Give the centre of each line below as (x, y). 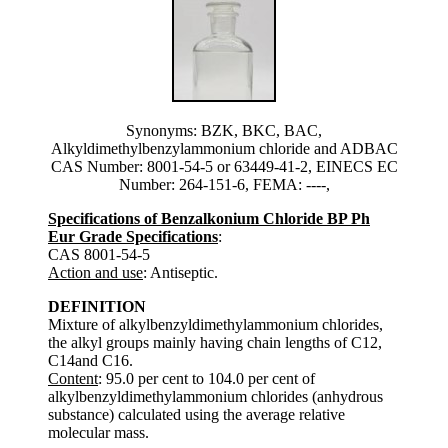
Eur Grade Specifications (133, 236)
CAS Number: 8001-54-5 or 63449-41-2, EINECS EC (224, 166)
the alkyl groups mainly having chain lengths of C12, (215, 342)
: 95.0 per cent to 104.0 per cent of (206, 378)
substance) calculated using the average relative (196, 414)
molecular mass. (98, 432)
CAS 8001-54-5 (99, 254)
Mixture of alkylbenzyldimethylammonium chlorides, (215, 324)
